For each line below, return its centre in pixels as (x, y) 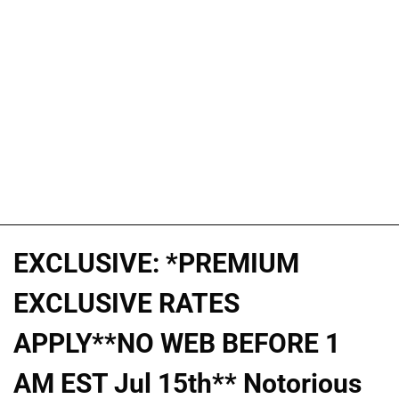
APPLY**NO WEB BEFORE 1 (177, 343)
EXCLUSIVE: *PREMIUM (156, 263)
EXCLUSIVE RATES (126, 303)
